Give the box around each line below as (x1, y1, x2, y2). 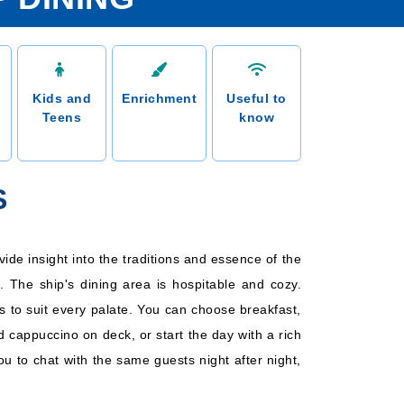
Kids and (32, 91, 92, 106)
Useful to (226, 91, 287, 106)
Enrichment (122, 91, 197, 106)
